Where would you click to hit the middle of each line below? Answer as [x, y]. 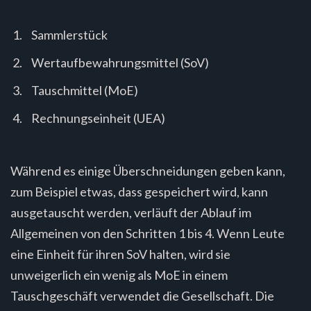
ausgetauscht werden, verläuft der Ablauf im [131, 212]
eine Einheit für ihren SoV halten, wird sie [120, 254]
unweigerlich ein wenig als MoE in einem [119, 275]
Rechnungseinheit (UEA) [98, 118]
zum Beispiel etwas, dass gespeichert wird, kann [139, 191]
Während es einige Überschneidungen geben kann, [148, 170]
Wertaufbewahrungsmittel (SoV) [120, 62]
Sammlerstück [69, 34]
